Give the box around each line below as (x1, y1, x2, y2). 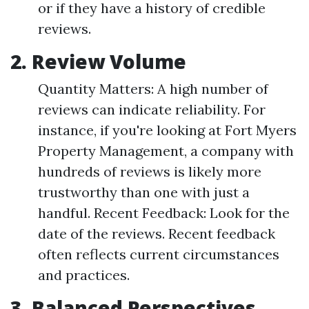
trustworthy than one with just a (38, 183, 250, 201)
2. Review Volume (10, 48, 186, 74)
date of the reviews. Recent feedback (38, 225, 275, 242)
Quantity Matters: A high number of (38, 80, 268, 97)
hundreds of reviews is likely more (38, 163, 261, 180)
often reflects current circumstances (38, 246, 279, 263)
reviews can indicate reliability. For (38, 101, 266, 118)
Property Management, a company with (38, 142, 294, 159)
